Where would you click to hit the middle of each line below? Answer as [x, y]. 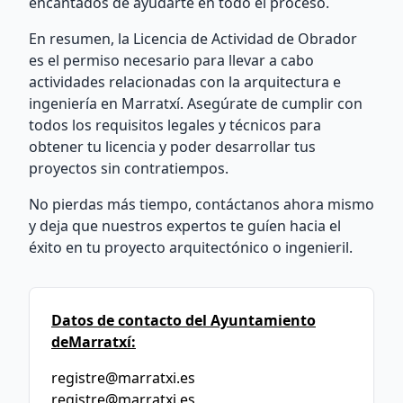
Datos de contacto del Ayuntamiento [184, 320]
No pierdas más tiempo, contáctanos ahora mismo [201, 204]
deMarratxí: [94, 342]
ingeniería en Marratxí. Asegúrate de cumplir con [196, 103]
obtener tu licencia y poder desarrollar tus [172, 147]
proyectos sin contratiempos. [129, 168]
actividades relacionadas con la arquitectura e [185, 82]
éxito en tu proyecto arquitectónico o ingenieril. [191, 247]
